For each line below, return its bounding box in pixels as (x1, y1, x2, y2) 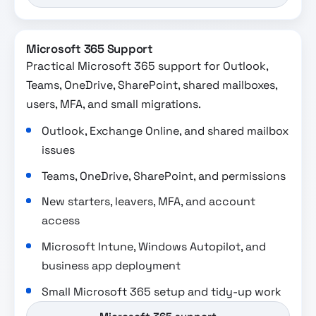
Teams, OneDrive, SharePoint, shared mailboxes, (26, 78, 277, 93)
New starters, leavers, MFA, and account (42, 194, 256, 209)
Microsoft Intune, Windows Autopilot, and (42, 239, 267, 255)
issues (42, 142, 75, 158)
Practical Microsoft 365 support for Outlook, (26, 59, 268, 74)
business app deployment (42, 258, 181, 274)
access (42, 213, 80, 229)
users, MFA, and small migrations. (26, 97, 201, 112)
